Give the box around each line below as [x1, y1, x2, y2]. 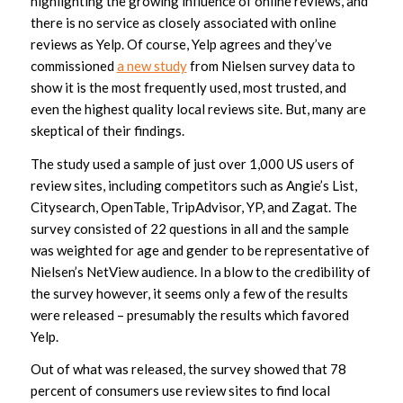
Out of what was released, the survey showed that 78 [30, 361, 346, 378]
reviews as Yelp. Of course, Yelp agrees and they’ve [30, 35, 332, 52]
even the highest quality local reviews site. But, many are [30, 100, 366, 117]
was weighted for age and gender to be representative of [30, 241, 370, 258]
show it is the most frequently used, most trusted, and [30, 78, 346, 95]
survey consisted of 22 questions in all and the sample [30, 219, 349, 237]
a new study [116, 57, 187, 74]
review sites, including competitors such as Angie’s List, [30, 176, 357, 193]
